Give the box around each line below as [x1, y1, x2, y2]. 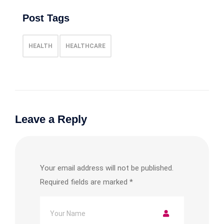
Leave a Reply [15, 113, 87, 126]
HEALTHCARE [65, 42, 105, 50]
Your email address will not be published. [40, 163, 173, 173]
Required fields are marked [40, 177, 129, 187]
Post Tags [22, 12, 69, 24]
